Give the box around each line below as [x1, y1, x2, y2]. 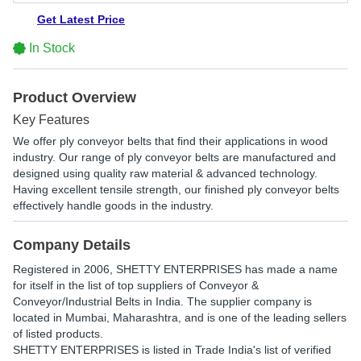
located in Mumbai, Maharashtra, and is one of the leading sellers [13, 311, 346, 324]
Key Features [13, 113, 89, 127]
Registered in [13, 263, 84, 276]
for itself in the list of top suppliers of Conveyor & [13, 279, 259, 292]
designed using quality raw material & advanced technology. [13, 167, 317, 180]
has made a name [242, 263, 338, 276]
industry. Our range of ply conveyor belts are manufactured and [13, 151, 336, 164]
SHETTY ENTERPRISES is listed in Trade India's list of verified [13, 343, 331, 356]
